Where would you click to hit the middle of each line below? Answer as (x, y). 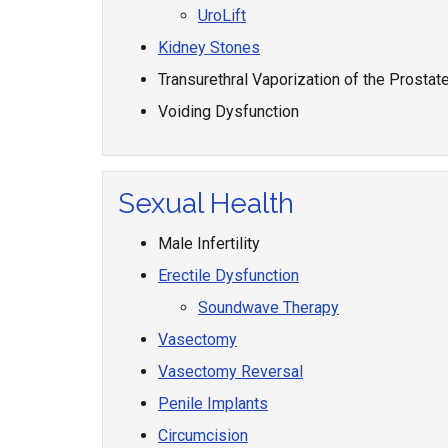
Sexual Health (206, 203)
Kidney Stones (209, 47)
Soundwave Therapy (268, 307)
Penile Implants (213, 403)
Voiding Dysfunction (228, 111)
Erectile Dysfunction (228, 275)
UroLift (222, 15)
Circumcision (203, 435)
